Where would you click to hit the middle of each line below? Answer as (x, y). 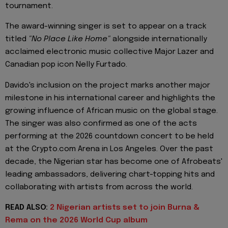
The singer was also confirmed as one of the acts (101, 123)
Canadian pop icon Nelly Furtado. (66, 65)
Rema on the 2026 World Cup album (76, 220)
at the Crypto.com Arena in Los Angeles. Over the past (109, 149)
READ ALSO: (27, 207)
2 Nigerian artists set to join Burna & (125, 207)
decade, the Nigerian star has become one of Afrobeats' (114, 162)
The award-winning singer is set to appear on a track (106, 27)
